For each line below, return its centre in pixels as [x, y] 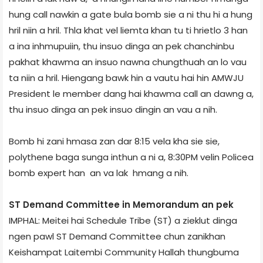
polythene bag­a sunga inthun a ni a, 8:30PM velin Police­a [131, 157]
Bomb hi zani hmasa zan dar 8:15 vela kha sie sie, [114, 141]
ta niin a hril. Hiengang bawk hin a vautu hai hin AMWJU [126, 77]
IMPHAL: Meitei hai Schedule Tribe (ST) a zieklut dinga [123, 220]
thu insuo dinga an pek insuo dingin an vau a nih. [113, 109]
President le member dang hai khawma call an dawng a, [131, 93]
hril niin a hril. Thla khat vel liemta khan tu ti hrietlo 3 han [128, 30]
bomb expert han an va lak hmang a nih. [99, 173]
